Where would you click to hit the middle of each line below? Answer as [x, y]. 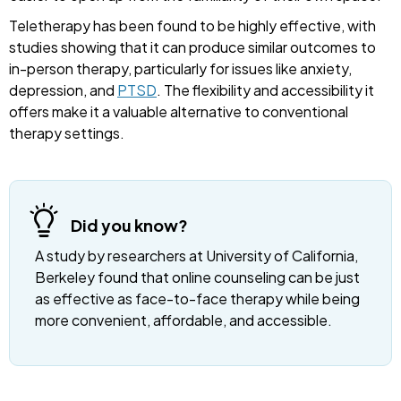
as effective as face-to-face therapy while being [197, 299]
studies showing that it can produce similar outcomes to [192, 47]
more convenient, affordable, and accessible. [183, 320]
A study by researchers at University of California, [196, 256]
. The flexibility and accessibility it [265, 90]
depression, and [63, 90]
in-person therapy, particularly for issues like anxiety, [180, 69]
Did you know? [129, 226]
